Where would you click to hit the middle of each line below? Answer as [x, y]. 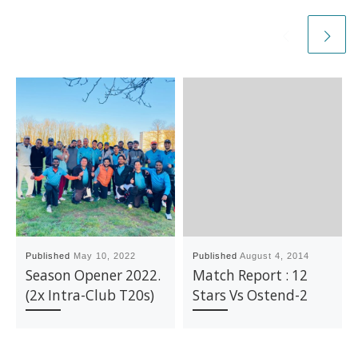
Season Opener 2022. [93, 276]
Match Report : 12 [251, 276]
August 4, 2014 [275, 256]
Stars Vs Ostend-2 [251, 296]
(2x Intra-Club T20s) [90, 296]
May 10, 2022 [105, 256]
